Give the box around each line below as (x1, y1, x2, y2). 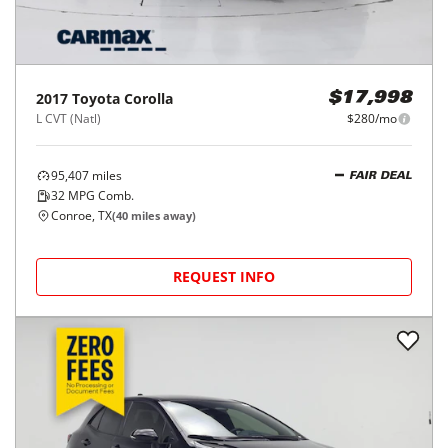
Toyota (72, 400, 120, 419)
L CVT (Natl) (36, 421, 101, 438)
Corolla (124, 400, 173, 419)
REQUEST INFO (173, 12, 275, 31)
